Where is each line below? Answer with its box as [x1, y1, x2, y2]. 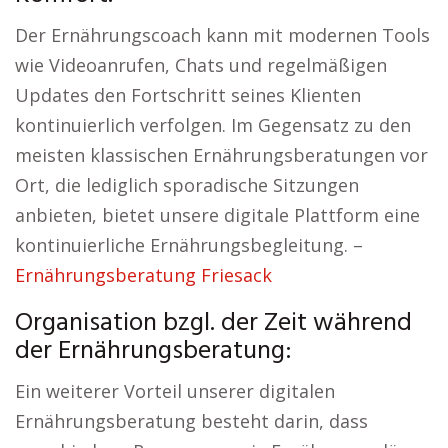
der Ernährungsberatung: [15, 331, 292, 372]
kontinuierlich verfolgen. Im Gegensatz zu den [15, 113, 411, 137]
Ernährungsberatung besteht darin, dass [15, 409, 368, 433]
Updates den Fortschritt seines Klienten [15, 83, 361, 107]
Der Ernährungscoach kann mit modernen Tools [15, 23, 430, 47]
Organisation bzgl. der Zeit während [15, 303, 412, 344]
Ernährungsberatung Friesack [15, 263, 272, 287]
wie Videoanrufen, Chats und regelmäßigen [15, 53, 387, 77]
